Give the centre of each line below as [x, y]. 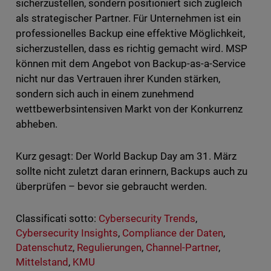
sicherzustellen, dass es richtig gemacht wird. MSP [132, 49]
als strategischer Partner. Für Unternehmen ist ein [128, 18]
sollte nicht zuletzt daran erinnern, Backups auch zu [132, 171]
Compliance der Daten [173, 233]
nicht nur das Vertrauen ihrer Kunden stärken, [118, 79]
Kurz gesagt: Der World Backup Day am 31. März [126, 156]
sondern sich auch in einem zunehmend [105, 94]
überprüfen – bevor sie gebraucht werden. [111, 187]
